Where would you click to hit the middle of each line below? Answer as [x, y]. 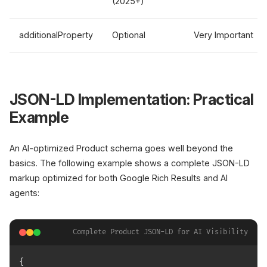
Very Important [223, 35]
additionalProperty [56, 35]
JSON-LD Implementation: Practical [132, 99]
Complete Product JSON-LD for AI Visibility [160, 232]
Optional [129, 35]
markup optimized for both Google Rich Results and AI [119, 178]
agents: [24, 193]
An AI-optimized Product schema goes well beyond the [121, 148]
